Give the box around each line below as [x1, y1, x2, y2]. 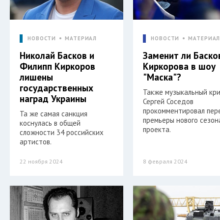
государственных [20, 82, 93, 94]
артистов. [20, 137, 52, 146]
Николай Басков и [20, 49, 94, 61]
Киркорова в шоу [143, 60, 216, 72]
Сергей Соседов [143, 96, 194, 106]
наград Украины [20, 92, 86, 105]
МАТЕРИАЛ [65, 34, 97, 42]
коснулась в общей [20, 118, 81, 128]
